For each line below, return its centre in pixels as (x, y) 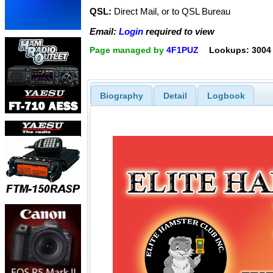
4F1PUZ (183, 50)
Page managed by (128, 50)
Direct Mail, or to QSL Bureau (171, 12)
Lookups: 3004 (240, 50)
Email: (104, 31)
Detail (175, 95)
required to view (179, 31)
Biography (121, 95)
